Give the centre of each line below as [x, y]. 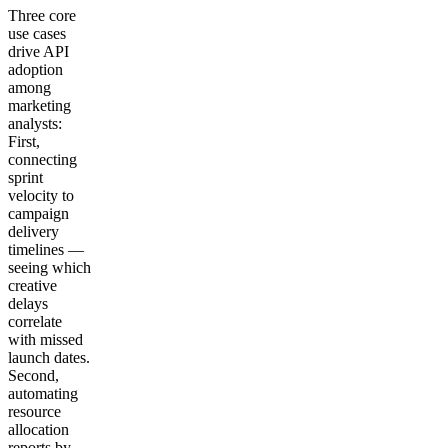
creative [32, 285]
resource [34, 411]
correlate [35, 321]
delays [28, 303]
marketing [39, 105]
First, [24, 141]
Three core [42, 15]
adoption [35, 69]
